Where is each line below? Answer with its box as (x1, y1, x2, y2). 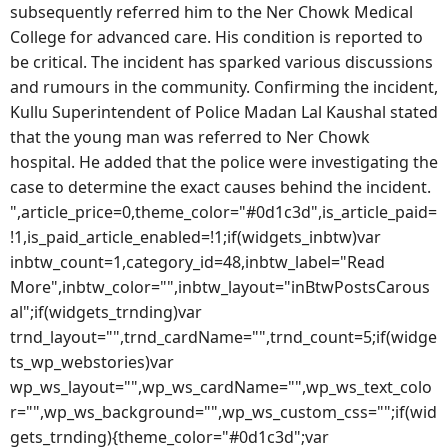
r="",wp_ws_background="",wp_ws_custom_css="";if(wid (10, 400, 437, 423)
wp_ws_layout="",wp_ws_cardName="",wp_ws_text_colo (10, 375, 432, 398)
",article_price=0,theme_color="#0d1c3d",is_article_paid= (10, 200, 437, 223)
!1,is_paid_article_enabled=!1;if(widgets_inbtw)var (10, 225, 381, 248)
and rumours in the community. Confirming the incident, (10, 75, 438, 98)
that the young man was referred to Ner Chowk (10, 125, 370, 148)
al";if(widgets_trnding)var (10, 300, 202, 323)
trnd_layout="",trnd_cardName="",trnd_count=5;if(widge (10, 325, 437, 348)
